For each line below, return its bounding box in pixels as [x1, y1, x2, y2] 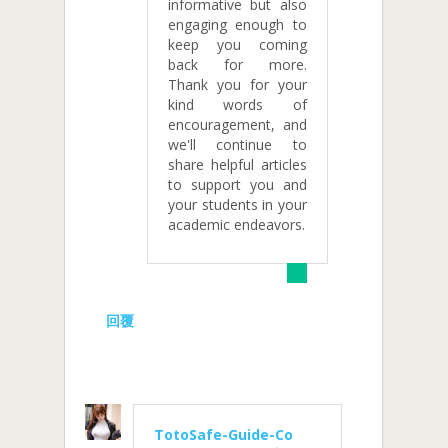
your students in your [168, 195, 307, 215]
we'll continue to [168, 135, 307, 155]
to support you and [168, 175, 307, 195]
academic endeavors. [168, 215, 305, 235]
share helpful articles [168, 155, 307, 175]
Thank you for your [168, 75, 307, 95]
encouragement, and [168, 115, 307, 135]
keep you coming [168, 35, 307, 55]
